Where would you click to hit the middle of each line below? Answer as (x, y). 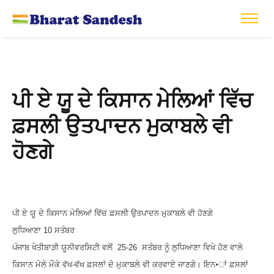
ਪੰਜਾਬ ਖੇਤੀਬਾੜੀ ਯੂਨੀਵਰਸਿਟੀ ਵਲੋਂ (65, 248)
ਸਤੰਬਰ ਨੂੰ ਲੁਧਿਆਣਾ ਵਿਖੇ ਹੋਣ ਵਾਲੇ (192, 248)
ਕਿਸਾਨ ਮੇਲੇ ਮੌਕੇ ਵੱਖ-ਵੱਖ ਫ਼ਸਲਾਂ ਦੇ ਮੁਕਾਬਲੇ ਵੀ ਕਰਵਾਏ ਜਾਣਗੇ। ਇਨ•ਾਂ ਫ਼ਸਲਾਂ (130, 265)
